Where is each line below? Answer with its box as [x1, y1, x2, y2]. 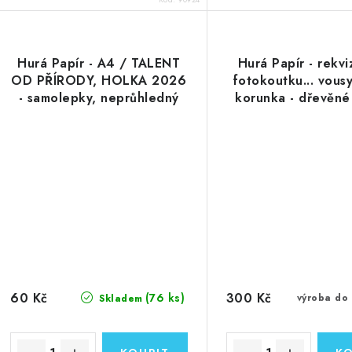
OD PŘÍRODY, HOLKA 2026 [11, 71, 187, 90]
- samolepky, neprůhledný [18, 88, 179, 107]
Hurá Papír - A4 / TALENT [17, 53, 181, 72]
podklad [73, 105, 125, 124]
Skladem [95, 291, 143, 306]
